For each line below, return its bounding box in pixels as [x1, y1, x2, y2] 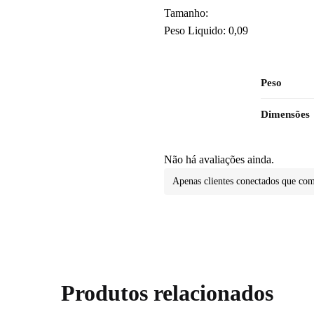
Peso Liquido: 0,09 [163, 25, 248, 37]
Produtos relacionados [61, 280, 274, 306]
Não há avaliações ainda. [163, 153, 274, 165]
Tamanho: [163, 7, 208, 20]
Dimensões [261, 108, 310, 120]
